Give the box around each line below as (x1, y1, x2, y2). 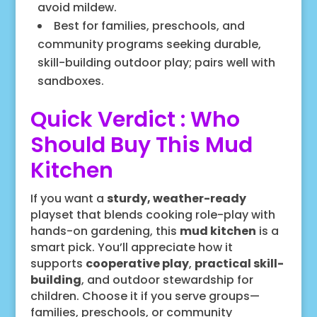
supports (30, 255, 86, 272)
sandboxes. (37, 72, 104, 89)
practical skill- (194, 255, 284, 272)
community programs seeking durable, (37, 35, 261, 52)
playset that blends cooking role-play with (30, 206, 275, 223)
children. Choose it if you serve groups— (30, 287, 260, 304)
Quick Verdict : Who (30, 104, 240, 134)
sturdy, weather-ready (106, 190, 246, 207)
